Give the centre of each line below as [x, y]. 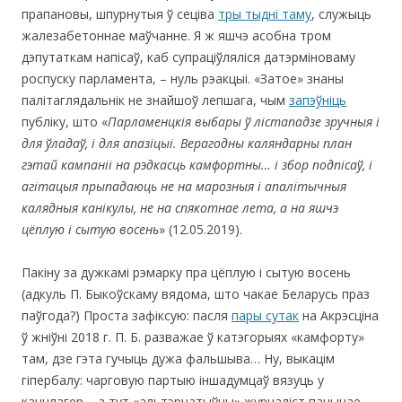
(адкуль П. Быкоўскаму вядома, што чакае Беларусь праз [196, 294]
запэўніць [318, 100]
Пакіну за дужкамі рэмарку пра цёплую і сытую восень [186, 273]
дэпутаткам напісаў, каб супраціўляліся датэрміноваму [188, 57]
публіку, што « [65, 122]
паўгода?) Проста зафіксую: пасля [127, 316]
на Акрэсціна [339, 316]
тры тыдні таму [265, 14]
